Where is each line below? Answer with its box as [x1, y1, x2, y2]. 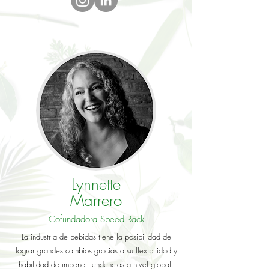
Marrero [70, 190, 122, 211]
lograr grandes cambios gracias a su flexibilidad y [15, 245, 177, 256]
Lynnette [71, 174, 121, 195]
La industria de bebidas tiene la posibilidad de [21, 231, 171, 242]
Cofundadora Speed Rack [48, 213, 144, 225]
